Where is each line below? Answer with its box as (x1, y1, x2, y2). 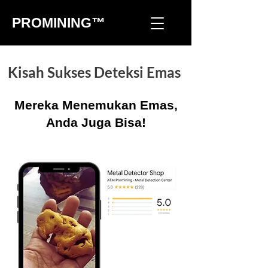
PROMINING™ (12, 15, 105, 31)
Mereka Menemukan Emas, (14, 98, 178, 112)
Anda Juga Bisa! (45, 115, 146, 129)
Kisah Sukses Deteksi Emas (7, 63, 181, 81)
